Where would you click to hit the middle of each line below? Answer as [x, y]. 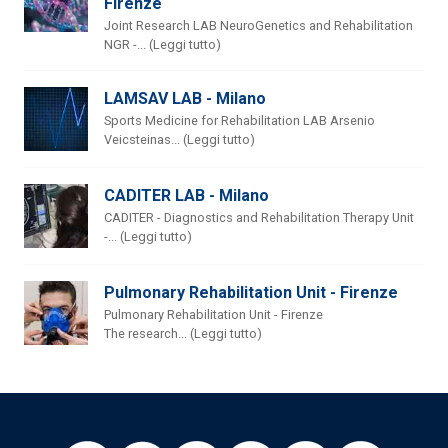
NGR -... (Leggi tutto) [162, 45]
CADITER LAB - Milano [186, 196]
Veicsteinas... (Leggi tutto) [179, 140]
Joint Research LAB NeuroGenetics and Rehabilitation [258, 26]
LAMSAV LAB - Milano [185, 99]
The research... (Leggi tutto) [183, 334]
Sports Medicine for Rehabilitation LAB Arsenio [239, 121]
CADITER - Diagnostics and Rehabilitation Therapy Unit [259, 218]
